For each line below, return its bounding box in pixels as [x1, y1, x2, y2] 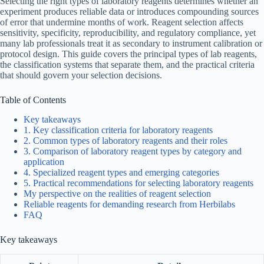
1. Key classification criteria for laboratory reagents [24, 124, 213, 135]
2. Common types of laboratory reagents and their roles [24, 135, 227, 146]
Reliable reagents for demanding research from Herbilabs [24, 199, 235, 209]
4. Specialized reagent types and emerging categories [24, 167, 219, 177]
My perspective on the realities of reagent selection [24, 188, 211, 199]
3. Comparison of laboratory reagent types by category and [24, 146, 242, 156]
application [24, 156, 64, 167]
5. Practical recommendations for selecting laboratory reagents [24, 177, 253, 188]
